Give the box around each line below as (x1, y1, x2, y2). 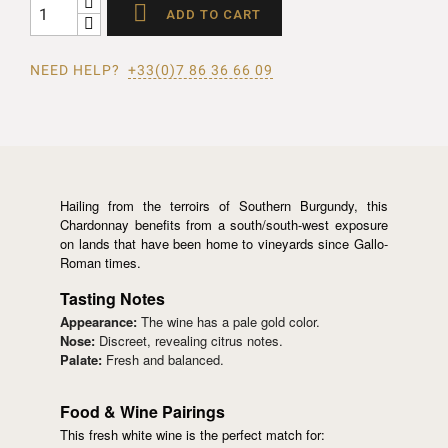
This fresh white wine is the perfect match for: (60, 425, 325, 445)
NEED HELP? (30, 62, 128, 79)
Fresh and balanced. (102, 350, 224, 370)
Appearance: (60, 312, 137, 332)
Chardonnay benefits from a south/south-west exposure (60, 215, 388, 235)
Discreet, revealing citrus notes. (95, 331, 283, 351)
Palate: (60, 350, 102, 370)
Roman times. (60, 253, 141, 273)
